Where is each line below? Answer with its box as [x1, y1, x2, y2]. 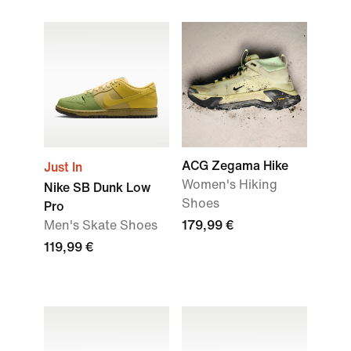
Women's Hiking [182, 178, 277, 191]
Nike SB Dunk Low [44, 181, 150, 194]
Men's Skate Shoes [44, 219, 157, 232]
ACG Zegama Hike [182, 159, 288, 172]
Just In [44, 161, 82, 174]
